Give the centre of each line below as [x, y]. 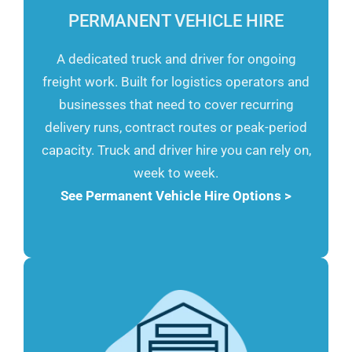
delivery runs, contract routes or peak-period [176, 128]
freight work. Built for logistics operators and [176, 82]
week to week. [176, 173]
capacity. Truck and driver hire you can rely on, [176, 150]
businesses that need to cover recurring [176, 105]
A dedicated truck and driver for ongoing [176, 59]
